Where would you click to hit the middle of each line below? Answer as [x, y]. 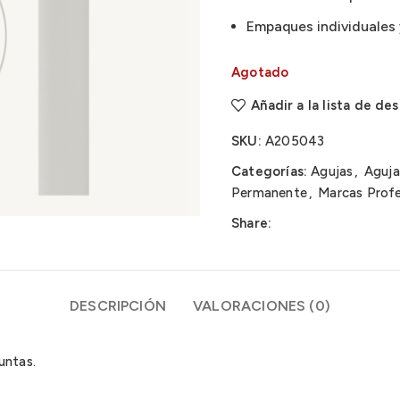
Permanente [269, 193]
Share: [252, 223]
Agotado [260, 72]
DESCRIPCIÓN [118, 306]
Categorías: [270, 171]
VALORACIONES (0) [262, 306]
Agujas [332, 171]
